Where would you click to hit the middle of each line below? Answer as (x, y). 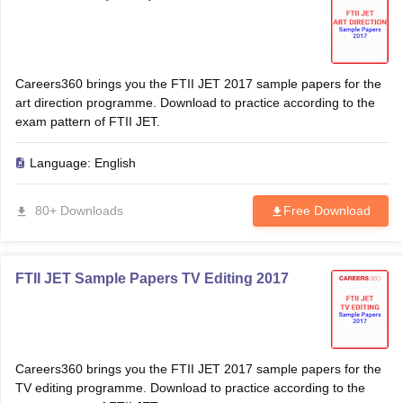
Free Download (327, 210)
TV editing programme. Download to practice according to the (190, 388)
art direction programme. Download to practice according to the (195, 103)
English (115, 163)
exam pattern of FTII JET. (87, 121)
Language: (62, 163)
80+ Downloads (79, 210)
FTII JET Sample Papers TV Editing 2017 (152, 278)
